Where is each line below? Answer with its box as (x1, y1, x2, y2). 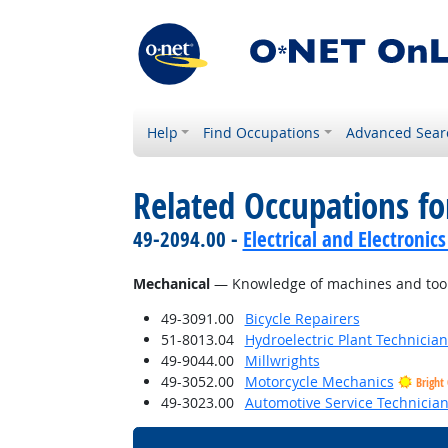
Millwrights (244, 351, 320, 370)
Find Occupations (203, 123, 321, 142)
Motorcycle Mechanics (244, 372, 394, 391)
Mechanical (132, 274, 210, 293)
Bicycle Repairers (244, 309, 360, 328)
